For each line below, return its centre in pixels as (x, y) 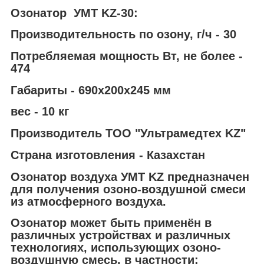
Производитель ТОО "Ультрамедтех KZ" (128, 133)
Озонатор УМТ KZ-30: (76, 13)
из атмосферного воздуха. (88, 201)
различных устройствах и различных (121, 235)
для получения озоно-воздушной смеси (128, 189)
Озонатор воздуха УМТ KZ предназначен (130, 176)
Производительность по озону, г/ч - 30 (123, 34)
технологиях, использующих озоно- (116, 248)
